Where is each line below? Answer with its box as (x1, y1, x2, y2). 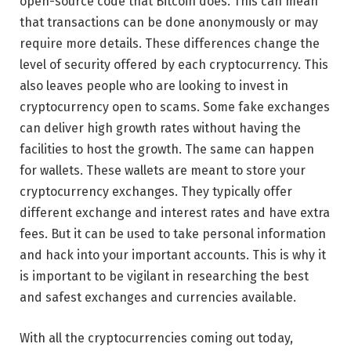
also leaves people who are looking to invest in (20, 78, 288, 93)
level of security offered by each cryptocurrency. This (20, 57, 328, 72)
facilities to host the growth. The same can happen (20, 142, 314, 157)
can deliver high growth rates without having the (20, 121, 301, 136)
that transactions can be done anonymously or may (20, 15, 318, 30)
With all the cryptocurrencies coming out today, (20, 330, 293, 346)
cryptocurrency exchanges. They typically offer (20, 184, 292, 199)
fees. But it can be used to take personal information (20, 226, 326, 241)
